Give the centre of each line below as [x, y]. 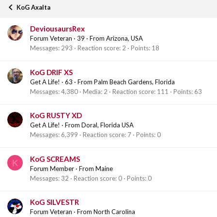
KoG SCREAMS [55, 159]
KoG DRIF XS [51, 72]
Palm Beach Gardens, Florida [134, 82]
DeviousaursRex [57, 29]
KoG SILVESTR [54, 202]
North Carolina [114, 212]
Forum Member [52, 168]
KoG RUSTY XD [56, 116]
